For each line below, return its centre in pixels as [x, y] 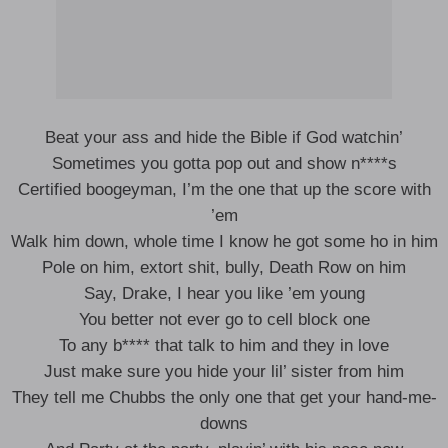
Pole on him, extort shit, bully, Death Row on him [224, 267]
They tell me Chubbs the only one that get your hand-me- [224, 397]
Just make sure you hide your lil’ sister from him [224, 371]
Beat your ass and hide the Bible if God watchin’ [224, 137]
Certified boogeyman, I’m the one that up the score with [224, 189]
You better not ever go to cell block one [224, 319]
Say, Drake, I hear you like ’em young [224, 293]
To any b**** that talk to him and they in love [224, 345]
